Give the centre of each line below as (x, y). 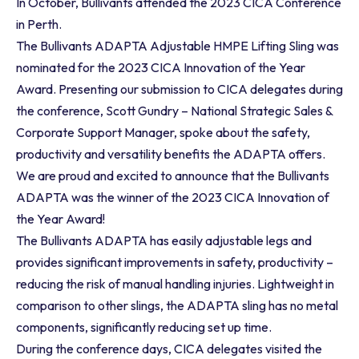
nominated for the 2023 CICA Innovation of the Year (161, 67)
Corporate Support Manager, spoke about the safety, (163, 132)
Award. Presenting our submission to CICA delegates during (179, 89)
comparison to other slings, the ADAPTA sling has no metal (177, 305)
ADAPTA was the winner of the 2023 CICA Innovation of (173, 197)
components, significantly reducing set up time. (144, 327)
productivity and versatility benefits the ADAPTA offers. (171, 154)
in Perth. (39, 24)
